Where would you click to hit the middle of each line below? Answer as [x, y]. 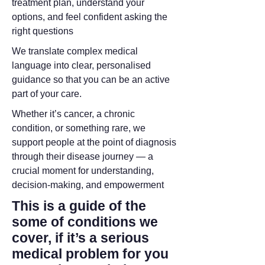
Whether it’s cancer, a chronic [73, 114]
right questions [43, 31]
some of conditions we [85, 222]
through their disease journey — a [83, 156]
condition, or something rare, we [79, 128]
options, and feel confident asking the [90, 17]
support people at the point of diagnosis [94, 142]
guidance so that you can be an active [91, 80]
